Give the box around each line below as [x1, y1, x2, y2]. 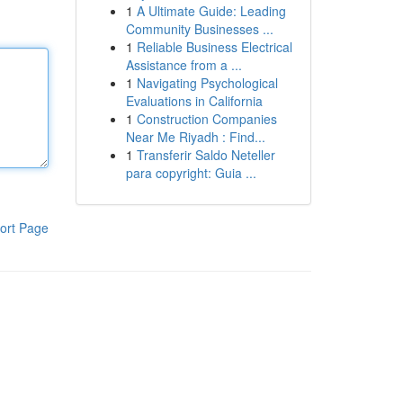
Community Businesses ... [125, 20, 273, 38]
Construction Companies [136, 110, 277, 128]
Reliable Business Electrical [136, 38, 292, 56]
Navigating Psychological [136, 74, 278, 92]
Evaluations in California [125, 92, 263, 110]
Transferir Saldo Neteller [136, 146, 275, 164]
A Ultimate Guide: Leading [136, 2, 286, 20]
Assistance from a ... [125, 56, 242, 74]
